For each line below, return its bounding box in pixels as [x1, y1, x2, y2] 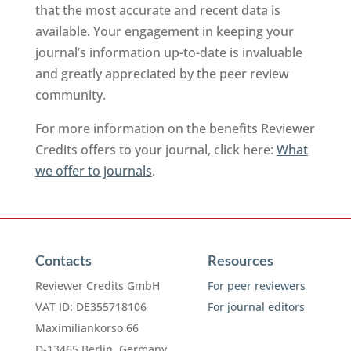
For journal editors [207, 299, 305, 314]
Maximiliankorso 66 [34, 320, 139, 335]
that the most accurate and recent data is [34, 2, 280, 19]
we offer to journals [34, 162, 152, 179]
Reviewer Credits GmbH [34, 278, 160, 293]
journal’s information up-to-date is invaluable [34, 44, 302, 61]
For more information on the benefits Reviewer [34, 120, 315, 137]
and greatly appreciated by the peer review [34, 65, 289, 82]
